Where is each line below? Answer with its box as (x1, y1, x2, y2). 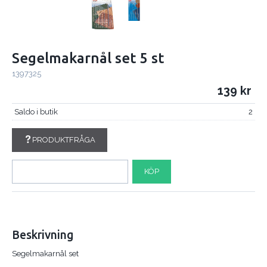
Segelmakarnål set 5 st (12, 49, 164, 66)
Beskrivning (12, 228, 74, 242)
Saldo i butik (14, 107, 58, 117)
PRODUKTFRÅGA (32, 135, 95, 145)
